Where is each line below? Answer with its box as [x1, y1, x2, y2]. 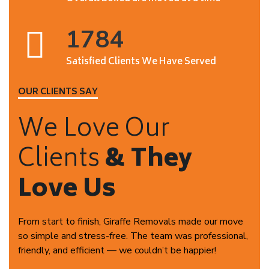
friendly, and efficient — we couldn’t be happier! [18, 244, 216, 257]
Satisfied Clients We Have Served [66, 54, 216, 70]
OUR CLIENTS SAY [18, 85, 98, 100]
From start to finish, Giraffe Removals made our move [18, 215, 243, 228]
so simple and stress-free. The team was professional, [18, 229, 248, 243]
